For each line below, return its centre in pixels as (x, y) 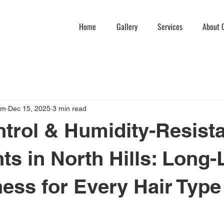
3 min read (69, 108)
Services (170, 26)
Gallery (127, 26)
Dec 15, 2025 (29, 108)
